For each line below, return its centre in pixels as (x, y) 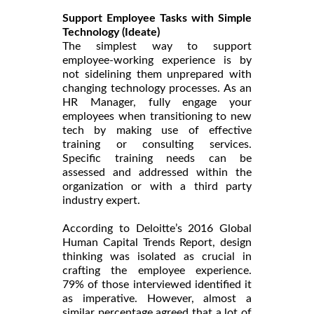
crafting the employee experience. (157, 270)
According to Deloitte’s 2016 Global (157, 228)
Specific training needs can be (157, 158)
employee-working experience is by (157, 60)
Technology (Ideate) (111, 32)
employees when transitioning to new (157, 116)
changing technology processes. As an (157, 88)
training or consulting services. (157, 144)
